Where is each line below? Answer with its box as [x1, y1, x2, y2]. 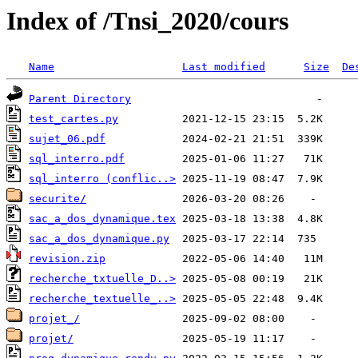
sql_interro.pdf [29, 153, 125, 165]
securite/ [29, 193, 86, 205]
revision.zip [29, 253, 105, 265]
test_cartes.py [29, 113, 118, 125]
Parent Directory [29, 93, 131, 105]
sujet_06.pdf [29, 133, 105, 145]
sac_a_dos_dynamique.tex [29, 213, 176, 225]
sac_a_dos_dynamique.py [29, 233, 169, 245]
